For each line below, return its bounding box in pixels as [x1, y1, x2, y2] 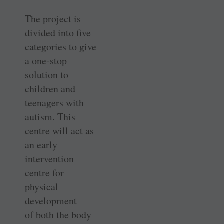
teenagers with [25, 96, 84, 110]
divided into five [25, 26, 91, 40]
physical [25, 180, 58, 194]
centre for [25, 166, 64, 180]
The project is [25, 12, 81, 26]
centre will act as [25, 124, 94, 138]
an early [25, 138, 57, 152]
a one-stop [25, 54, 67, 68]
